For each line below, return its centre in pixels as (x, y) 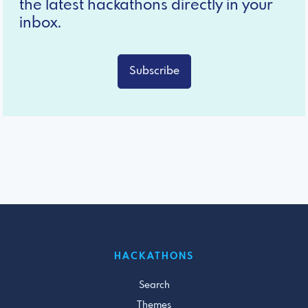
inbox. (40, 23)
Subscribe (154, 71)
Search (154, 285)
